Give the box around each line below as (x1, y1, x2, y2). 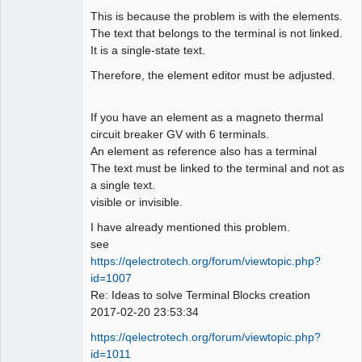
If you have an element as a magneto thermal (90, 110, 323, 124)
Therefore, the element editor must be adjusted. (90, 68, 335, 82)
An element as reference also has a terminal (90, 144, 317, 158)
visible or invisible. (90, 195, 183, 208)
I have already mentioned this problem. (90, 220, 290, 234)
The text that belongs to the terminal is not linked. (90, 26, 343, 40)
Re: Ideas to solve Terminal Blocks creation (90, 288, 310, 301)
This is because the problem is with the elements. (90, 9, 343, 23)
